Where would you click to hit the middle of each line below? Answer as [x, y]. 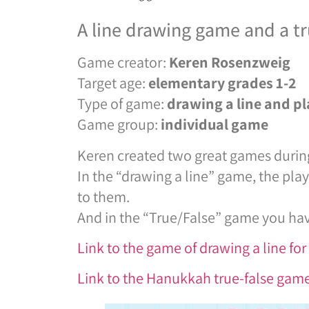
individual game [215, 124]
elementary [187, 83]
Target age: [113, 83]
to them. [103, 196]
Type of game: [122, 104]
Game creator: [123, 62]
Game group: [119, 124]
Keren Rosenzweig [230, 62]
